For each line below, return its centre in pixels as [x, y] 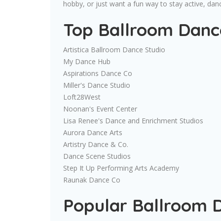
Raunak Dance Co [92, 180]
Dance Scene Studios [97, 156]
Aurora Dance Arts [93, 133]
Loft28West [82, 97]
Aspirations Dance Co [98, 74]
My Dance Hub [87, 62]
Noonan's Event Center [100, 109]
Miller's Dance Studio [97, 85]
